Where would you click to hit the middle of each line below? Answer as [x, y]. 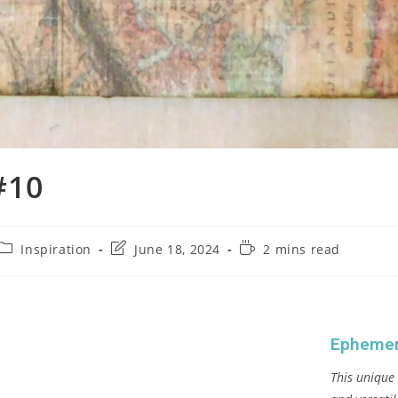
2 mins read [302, 249]
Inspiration [56, 249]
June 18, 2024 [178, 249]
